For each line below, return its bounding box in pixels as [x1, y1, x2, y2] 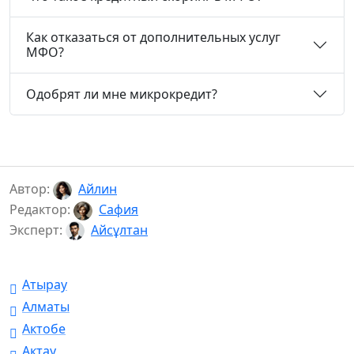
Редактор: [9, 201, 73, 218]
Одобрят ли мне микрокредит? [26, 85, 217, 103]
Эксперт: [9, 220, 66, 239]
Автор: [9, 180, 53, 198]
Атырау [22, 276, 67, 294]
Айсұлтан [91, 220, 148, 239]
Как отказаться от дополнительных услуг [26, 28, 281, 47]
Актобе [22, 320, 66, 338]
